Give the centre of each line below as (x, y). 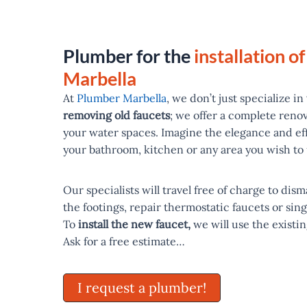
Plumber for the (128, 56)
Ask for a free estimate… (124, 241)
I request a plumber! (142, 287)
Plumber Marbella (122, 98)
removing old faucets (116, 115)
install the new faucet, (133, 224)
